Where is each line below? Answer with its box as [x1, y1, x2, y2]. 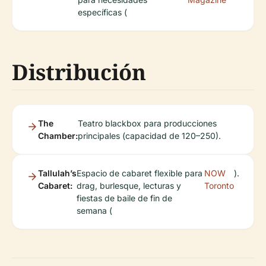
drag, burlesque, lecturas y [77, 180, 181, 191]
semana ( [77, 205, 112, 216]
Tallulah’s [38, 168, 77, 179]
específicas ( [78, 7, 127, 18]
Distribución [12, 58, 146, 87]
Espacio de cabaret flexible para [77, 168, 202, 179]
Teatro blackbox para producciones [78, 118, 217, 129]
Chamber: [38, 131, 78, 141]
